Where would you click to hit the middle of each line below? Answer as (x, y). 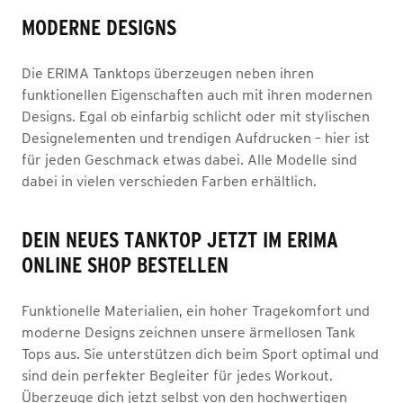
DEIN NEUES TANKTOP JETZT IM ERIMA (180, 240)
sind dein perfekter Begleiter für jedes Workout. (177, 375)
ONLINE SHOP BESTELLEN (125, 265)
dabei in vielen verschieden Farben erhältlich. (169, 181)
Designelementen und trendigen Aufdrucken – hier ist (196, 138)
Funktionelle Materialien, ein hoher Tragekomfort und (196, 310)
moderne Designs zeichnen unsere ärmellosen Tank (188, 332)
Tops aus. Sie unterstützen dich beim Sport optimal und (200, 354)
